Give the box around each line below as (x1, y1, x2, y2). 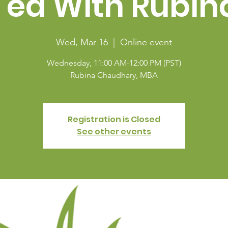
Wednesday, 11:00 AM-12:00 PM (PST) (47, 58, 181, 68)
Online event (120, 37, 172, 48)
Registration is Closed (68, 113, 160, 125)
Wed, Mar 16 (56, 37, 108, 48)
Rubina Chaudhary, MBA (70, 70, 158, 80)
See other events (77, 126, 151, 137)
